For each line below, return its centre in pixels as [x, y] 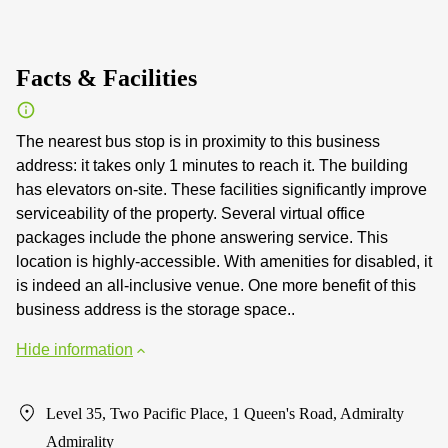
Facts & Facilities [106, 78]
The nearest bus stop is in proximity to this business [198, 141]
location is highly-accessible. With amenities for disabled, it [224, 261]
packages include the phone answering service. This [202, 237]
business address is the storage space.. [155, 309]
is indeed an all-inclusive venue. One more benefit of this [216, 285]
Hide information [74, 349]
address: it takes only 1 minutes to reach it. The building [212, 165]
